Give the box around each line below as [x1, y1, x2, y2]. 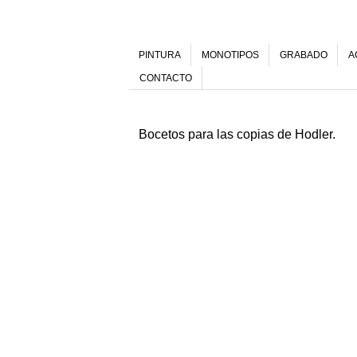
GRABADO [280, 49, 328, 61]
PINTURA [139, 49, 181, 61]
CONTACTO [139, 72, 192, 84]
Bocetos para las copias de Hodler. [139, 127, 335, 141]
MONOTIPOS [202, 49, 259, 61]
